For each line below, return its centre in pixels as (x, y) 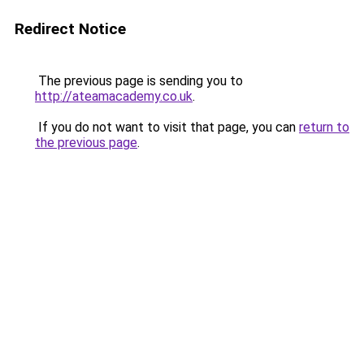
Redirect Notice (70, 29)
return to (324, 127)
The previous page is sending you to (139, 81)
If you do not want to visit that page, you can (167, 127)
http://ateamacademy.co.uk (114, 96)
